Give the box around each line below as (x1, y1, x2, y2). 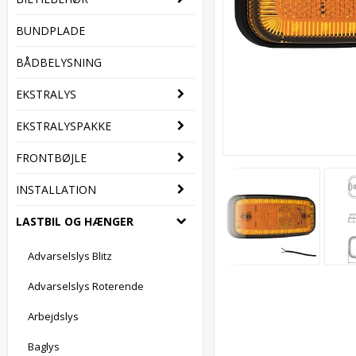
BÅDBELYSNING (16, 55, 102, 70)
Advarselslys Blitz (28, 249, 112, 263)
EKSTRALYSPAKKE (16, 118, 111, 133)
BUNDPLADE (16, 23, 85, 38)
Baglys (28, 339, 60, 354)
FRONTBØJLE (16, 150, 87, 165)
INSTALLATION (16, 182, 96, 197)
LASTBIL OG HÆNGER (16, 214, 133, 229)
